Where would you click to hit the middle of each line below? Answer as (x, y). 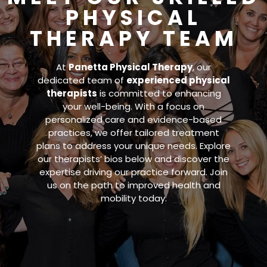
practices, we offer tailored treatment (133, 133)
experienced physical (178, 80)
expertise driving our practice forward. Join (133, 172)
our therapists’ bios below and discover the (133, 159)
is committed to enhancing (159, 93)
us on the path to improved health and (133, 185)
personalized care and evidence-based (133, 119)
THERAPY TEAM (133, 38)
